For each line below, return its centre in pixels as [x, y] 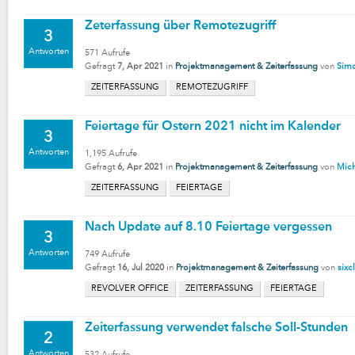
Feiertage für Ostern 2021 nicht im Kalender [213, 127]
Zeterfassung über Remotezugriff [180, 26]
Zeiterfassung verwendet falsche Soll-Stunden [216, 328]
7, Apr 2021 [140, 67]
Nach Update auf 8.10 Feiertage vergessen [208, 227]
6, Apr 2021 [140, 168]
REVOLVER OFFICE [130, 289]
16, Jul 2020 [141, 268]
